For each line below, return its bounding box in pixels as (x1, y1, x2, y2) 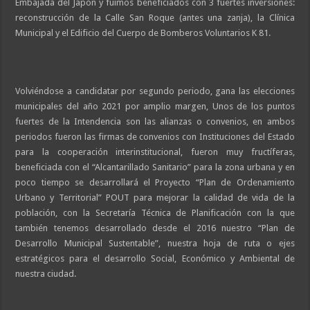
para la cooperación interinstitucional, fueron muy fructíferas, (15, 146, 295, 157)
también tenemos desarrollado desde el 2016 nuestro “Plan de (15, 222, 295, 233)
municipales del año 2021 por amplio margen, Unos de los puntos (15, 100, 295, 111)
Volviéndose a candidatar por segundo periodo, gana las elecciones (15, 85, 295, 96)
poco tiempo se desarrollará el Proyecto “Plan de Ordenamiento (15, 176, 295, 188)
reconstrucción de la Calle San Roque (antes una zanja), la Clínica (15, 12, 295, 23)
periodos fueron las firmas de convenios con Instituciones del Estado (15, 131, 295, 142)
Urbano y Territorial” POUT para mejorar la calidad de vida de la (15, 192, 295, 203)
